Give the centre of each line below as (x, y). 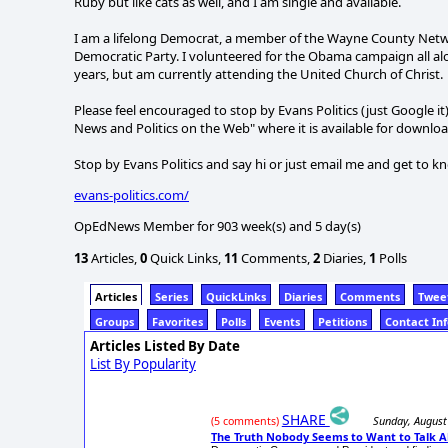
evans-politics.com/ (131, 194)
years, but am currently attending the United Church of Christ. (258, 73)
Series (171, 296)
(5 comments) (244, 420)
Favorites (177, 321)
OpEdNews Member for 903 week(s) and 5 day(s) (217, 226)
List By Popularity (143, 363)
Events (282, 321)
